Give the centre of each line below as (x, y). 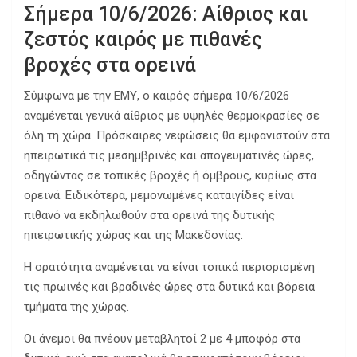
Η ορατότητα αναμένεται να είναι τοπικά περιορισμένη (169, 267)
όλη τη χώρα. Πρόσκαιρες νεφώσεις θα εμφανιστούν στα (177, 136)
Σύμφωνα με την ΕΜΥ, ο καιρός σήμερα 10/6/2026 (157, 96)
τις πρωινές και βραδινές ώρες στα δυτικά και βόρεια (169, 287)
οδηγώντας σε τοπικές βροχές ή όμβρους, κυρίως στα (170, 176)
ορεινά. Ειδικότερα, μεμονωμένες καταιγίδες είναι (159, 196)
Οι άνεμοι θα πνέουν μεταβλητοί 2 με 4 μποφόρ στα (162, 339)
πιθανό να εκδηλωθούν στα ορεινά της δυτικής (149, 216)
